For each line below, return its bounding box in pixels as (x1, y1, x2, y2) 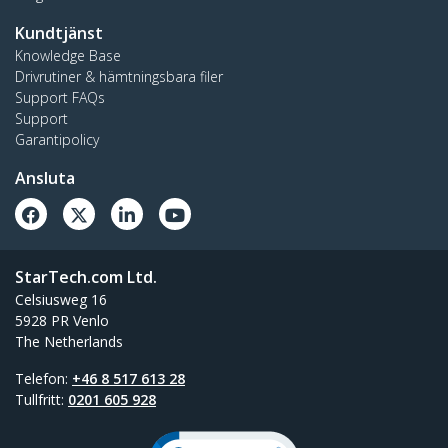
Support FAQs (15, 87, 105, 107)
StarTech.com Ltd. (15, 265, 157, 288)
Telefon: (15, 368, 72, 388)
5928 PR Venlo (15, 310, 109, 330)
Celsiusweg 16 (15, 289, 107, 309)
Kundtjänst (15, 21, 103, 44)
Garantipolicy (15, 129, 99, 149)
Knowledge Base (15, 45, 121, 65)
